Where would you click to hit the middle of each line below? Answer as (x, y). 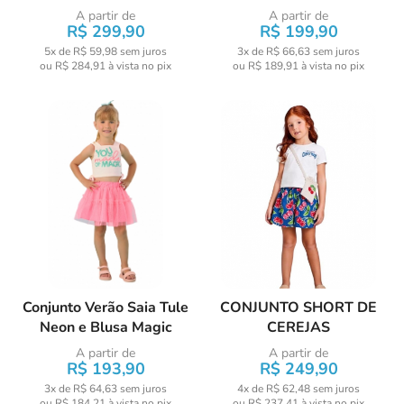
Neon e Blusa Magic (106, 327)
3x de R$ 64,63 (81, 389)
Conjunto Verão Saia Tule (106, 308)
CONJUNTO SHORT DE (298, 308)
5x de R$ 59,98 (81, 51)
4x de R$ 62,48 (274, 389)
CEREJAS (298, 327)
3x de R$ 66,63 (274, 51)
